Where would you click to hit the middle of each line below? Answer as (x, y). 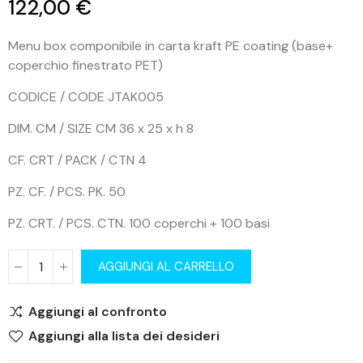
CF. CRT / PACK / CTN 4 (77, 160)
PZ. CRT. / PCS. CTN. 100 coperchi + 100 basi (139, 223)
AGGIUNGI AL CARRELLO (166, 267)
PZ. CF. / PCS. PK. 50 (67, 192)
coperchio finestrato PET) (85, 65)
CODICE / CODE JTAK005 (86, 97)
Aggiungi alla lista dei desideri (124, 336)
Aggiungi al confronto (98, 312)
